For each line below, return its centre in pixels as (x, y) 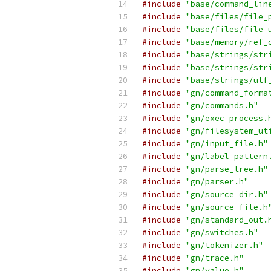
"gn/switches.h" (222, 233)
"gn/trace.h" (215, 258)
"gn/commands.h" (222, 106)
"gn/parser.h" (217, 182)
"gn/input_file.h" (227, 144)
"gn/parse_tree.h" (227, 169)
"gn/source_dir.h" (227, 194)
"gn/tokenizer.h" (224, 245)
